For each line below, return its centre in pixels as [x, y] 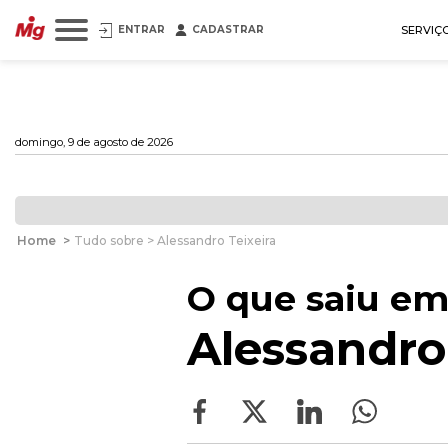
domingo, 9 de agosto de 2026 [94, 142]
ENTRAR [141, 29]
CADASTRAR [228, 29]
